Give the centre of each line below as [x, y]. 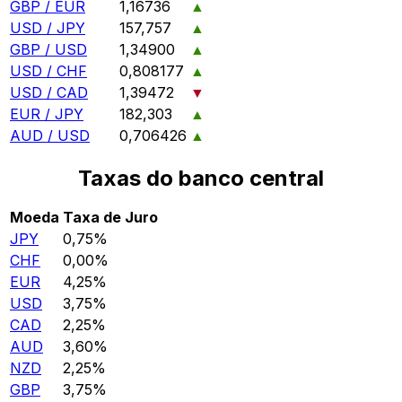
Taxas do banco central [201, 178]
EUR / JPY [47, 114]
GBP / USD [48, 50]
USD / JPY [48, 28]
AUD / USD [50, 136]
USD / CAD [49, 93]
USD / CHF [48, 71]
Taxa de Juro [110, 217]
